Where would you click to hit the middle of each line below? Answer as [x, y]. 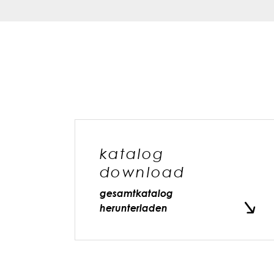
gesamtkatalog [136, 194]
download [143, 172]
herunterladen [134, 208]
